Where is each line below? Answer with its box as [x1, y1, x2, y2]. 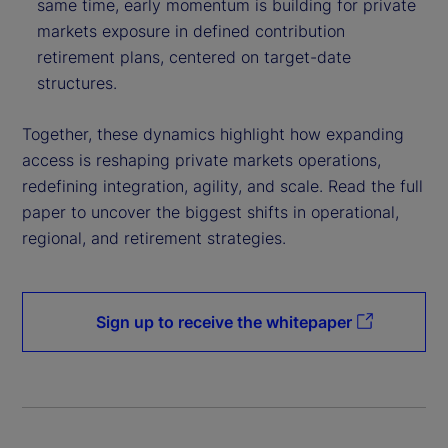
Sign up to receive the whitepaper [96, 311, 352, 332]
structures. [37, 72, 117, 93]
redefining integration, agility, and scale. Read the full [22, 175, 423, 196]
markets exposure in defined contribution [37, 20, 345, 41]
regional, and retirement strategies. [22, 227, 286, 248]
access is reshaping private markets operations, [22, 149, 381, 170]
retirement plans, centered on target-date [37, 46, 351, 67]
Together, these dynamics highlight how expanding [22, 123, 404, 144]
